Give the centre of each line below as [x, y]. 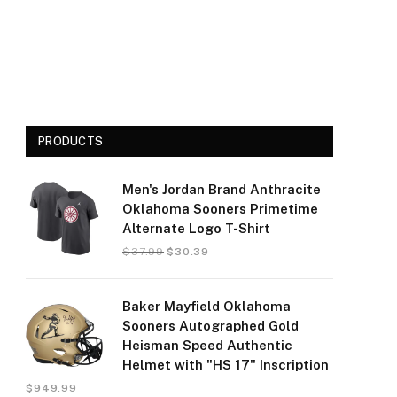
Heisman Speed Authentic [207, 345]
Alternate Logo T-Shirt [196, 228]
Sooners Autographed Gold [210, 326]
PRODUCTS [71, 141]
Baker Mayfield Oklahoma [206, 306]
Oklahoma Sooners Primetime [220, 209]
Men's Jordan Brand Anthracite [222, 189]
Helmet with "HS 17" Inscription [226, 365]
